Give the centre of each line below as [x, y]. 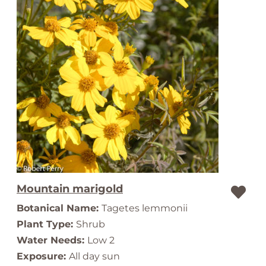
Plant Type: [46, 224]
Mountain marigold [70, 189]
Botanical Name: [59, 208]
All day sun [94, 256]
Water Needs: [52, 240]
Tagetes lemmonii [145, 208]
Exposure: [43, 256]
